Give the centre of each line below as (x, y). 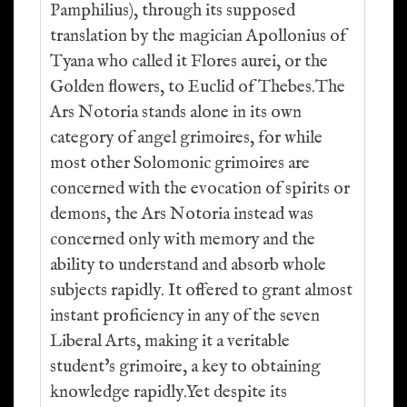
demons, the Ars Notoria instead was (182, 214)
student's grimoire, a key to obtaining (185, 367)
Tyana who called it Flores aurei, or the (189, 62)
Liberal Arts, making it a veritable (170, 342)
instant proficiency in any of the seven (185, 316)
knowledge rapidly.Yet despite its (169, 392)
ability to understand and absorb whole (188, 265)
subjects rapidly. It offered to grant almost (201, 291)
